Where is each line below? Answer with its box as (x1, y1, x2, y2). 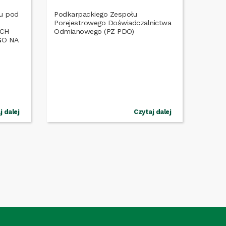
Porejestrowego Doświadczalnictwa (54, 19, 172, 27)
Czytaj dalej (134, 107, 172, 116)
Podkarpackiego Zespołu (54, 10, 137, 19)
